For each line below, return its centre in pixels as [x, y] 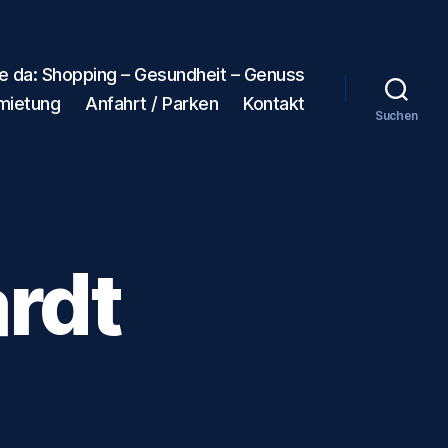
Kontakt [274, 103]
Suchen [396, 115]
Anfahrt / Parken [152, 103]
